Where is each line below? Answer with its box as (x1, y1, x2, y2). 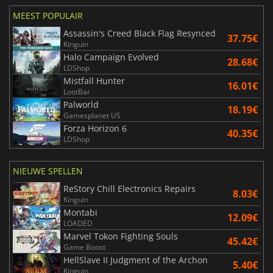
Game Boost (63, 242, 105, 253)
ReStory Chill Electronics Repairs (63, 183, 196, 195)
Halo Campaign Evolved (63, 51, 159, 63)
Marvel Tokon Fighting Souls (63, 230, 178, 243)
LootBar (63, 87, 90, 97)
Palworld (63, 99, 99, 111)
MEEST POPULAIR (13, 10, 83, 22)
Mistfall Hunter (63, 75, 125, 87)
